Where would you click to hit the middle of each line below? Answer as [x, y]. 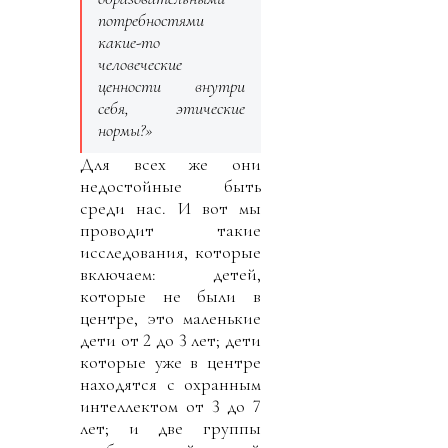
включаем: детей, [170, 273]
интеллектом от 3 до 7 [170, 405]
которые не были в [170, 295]
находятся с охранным [170, 383]
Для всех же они [170, 163]
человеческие [140, 63]
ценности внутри [171, 85]
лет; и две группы [170, 427]
